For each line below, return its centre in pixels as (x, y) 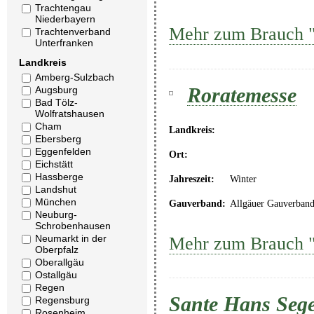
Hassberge (59, 177)
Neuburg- (56, 214)
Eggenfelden (63, 151)
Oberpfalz (57, 250)
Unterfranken (64, 43)
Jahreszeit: (191, 179)
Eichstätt (54, 164)
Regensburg (62, 300)
